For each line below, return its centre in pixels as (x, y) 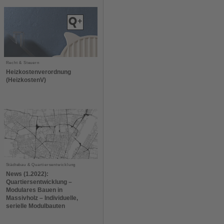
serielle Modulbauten (35, 206)
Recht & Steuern (22, 62)
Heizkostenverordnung (38, 72)
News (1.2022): (27, 174)
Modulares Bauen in (34, 190)
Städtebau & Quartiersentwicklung (41, 164)
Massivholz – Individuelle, (42, 198)
